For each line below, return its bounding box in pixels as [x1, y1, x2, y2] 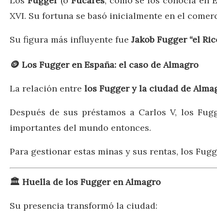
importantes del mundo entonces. [10, 122, 151, 133]
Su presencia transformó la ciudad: [10, 200, 157, 211]
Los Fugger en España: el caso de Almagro [22, 59, 199, 70]
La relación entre [10, 83, 84, 94]
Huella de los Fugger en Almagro [22, 176, 161, 187]
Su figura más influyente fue [10, 34, 131, 45]
